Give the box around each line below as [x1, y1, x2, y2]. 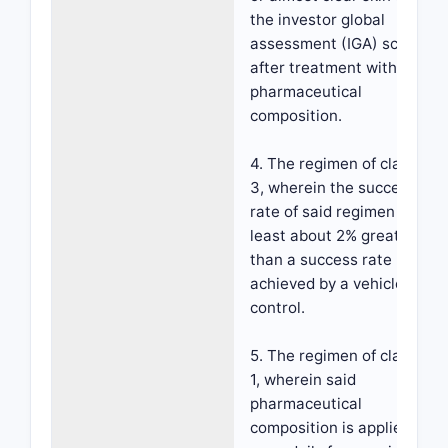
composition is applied [250, 418, 411, 437]
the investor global [250, 10, 385, 29]
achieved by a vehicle [250, 274, 404, 293]
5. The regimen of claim [250, 346, 418, 365]
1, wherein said [250, 370, 356, 389]
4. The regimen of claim [250, 154, 418, 173]
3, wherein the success [250, 178, 416, 197]
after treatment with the [250, 58, 425, 77]
